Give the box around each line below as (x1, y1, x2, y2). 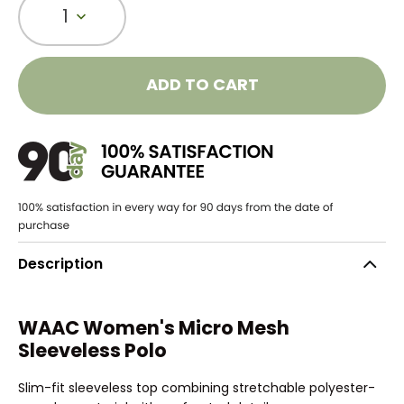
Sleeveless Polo (18, 337, 167, 364)
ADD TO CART (145, 73, 259, 96)
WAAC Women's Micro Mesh (18, 315, 289, 342)
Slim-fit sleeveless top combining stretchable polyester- (18, 378, 375, 397)
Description (18, 254, 103, 274)
